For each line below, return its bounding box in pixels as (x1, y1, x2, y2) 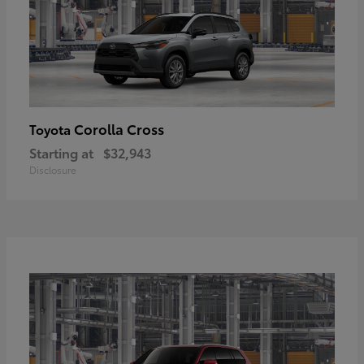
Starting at (29, 142, 93, 162)
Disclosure (29, 162, 76, 176)
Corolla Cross (74, 118, 164, 138)
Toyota (29, 119, 74, 138)
